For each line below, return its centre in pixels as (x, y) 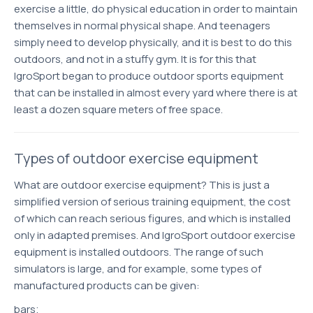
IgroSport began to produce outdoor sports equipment (149, 76)
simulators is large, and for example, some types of (138, 269)
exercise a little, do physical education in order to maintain (156, 9)
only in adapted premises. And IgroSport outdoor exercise (155, 235)
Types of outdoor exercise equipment (136, 158)
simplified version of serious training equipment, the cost (152, 202)
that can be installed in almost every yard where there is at (156, 93)
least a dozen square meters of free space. (118, 109)
